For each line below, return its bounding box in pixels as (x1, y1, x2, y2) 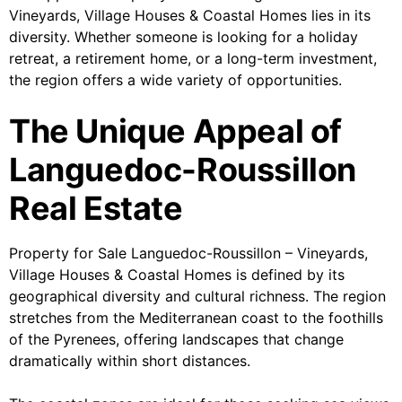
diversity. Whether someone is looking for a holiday (9, 28, 358, 47)
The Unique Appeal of (9, 111, 343, 152)
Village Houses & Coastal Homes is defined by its (9, 266, 345, 284)
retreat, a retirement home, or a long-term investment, (9, 49, 377, 68)
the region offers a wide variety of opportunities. (9, 71, 342, 90)
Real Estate (9, 188, 183, 229)
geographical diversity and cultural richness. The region (9, 287, 386, 306)
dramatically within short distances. (9, 352, 250, 371)
